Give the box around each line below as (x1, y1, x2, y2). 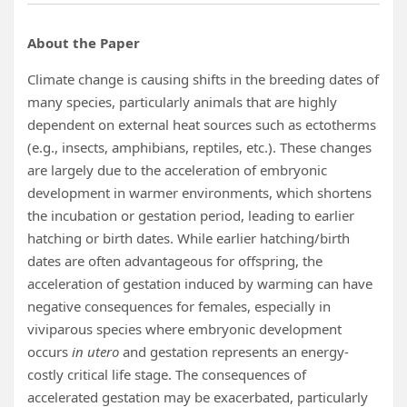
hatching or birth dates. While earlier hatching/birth (27, 229, 350, 247)
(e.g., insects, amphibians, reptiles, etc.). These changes (27, 138, 372, 156)
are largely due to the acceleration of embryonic (27, 161, 327, 179)
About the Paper (27, 34, 140, 52)
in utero (72, 342, 119, 361)
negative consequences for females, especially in (27, 297, 331, 315)
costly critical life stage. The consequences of (27, 365, 306, 383)
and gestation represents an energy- (119, 342, 349, 361)
